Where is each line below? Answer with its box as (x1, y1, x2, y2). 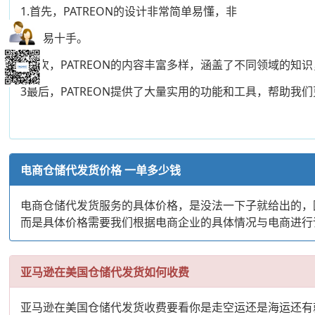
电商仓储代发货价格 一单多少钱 (20, 162, 181, 178)
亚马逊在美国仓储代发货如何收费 (20, 264, 190, 280)
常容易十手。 (20, 30, 89, 46)
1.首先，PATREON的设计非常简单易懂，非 (20, 3, 238, 19)
